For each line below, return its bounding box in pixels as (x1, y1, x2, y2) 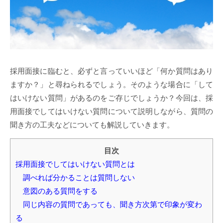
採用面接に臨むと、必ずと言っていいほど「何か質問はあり (10, 66, 213, 75)
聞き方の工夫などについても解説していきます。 (10, 120, 174, 129)
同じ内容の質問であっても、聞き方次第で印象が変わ (15, 200, 202, 209)
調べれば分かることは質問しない (15, 173, 135, 182)
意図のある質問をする (15, 187, 98, 196)
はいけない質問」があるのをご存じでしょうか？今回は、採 (10, 93, 213, 102)
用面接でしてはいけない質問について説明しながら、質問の (10, 107, 213, 115)
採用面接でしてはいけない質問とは (15, 160, 135, 169)
